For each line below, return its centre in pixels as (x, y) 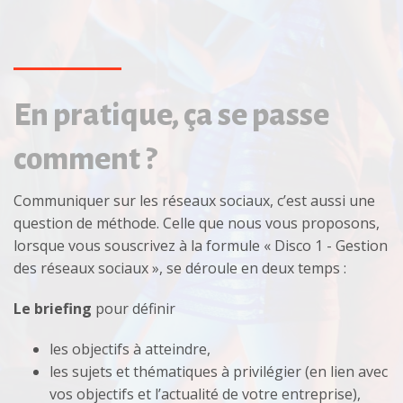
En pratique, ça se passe (171, 114)
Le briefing (54, 308)
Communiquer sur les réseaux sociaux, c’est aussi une (194, 200)
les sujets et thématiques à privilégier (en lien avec (219, 371)
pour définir (135, 308)
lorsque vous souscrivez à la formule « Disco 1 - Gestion (201, 245)
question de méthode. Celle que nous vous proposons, (197, 223)
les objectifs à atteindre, (130, 349)
